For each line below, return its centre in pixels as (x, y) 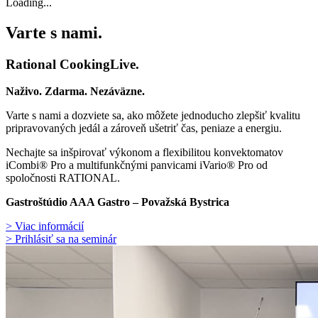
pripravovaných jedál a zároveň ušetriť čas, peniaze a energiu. (145, 128)
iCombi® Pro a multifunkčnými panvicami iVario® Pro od (137, 165)
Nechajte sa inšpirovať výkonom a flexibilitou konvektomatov (144, 153)
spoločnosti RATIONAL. (63, 178)
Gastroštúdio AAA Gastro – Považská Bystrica (117, 202)
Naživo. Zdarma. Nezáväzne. (75, 92)
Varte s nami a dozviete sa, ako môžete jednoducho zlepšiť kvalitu (153, 116)
